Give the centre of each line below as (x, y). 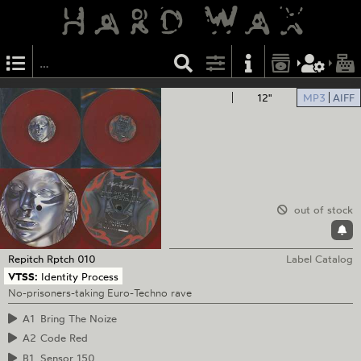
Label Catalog (320, 258)
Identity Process (80, 276)
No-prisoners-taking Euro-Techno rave (100, 293)
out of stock (321, 209)
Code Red (64, 338)
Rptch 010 (71, 258)
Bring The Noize (78, 318)
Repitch (25, 258)
